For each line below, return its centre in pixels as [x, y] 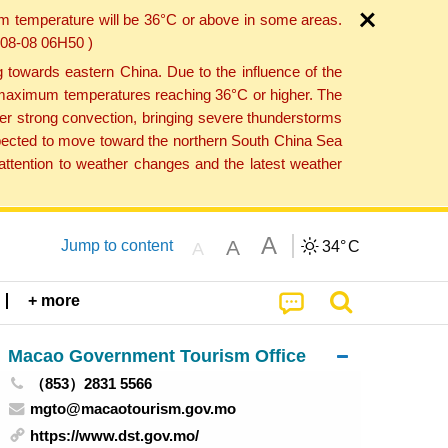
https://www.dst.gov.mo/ [115, 436]
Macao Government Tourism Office [156, 355]
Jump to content [116, 245]
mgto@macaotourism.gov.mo [133, 408]
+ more [54, 301]
